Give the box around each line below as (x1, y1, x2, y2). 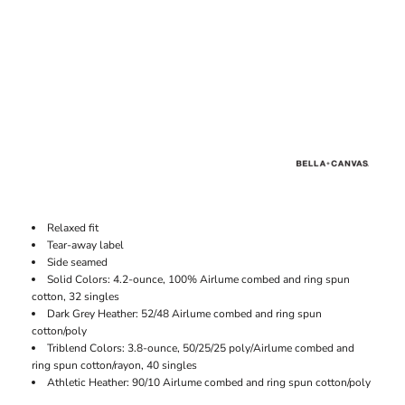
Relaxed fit (47, 220, 99, 235)
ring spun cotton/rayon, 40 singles (32, 357, 198, 372)
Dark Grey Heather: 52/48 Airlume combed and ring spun (47, 306, 323, 321)
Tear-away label (47, 237, 125, 252)
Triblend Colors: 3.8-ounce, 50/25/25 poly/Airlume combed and (47, 340, 355, 355)
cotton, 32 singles (32, 288, 120, 304)
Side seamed (47, 254, 108, 269)
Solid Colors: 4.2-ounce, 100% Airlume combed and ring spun (47, 271, 351, 287)
